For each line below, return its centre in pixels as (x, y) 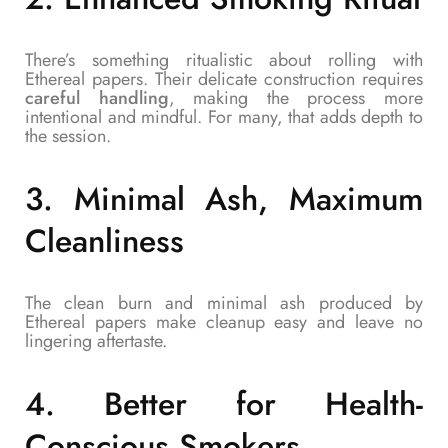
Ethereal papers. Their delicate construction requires (224, 79)
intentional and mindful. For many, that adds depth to (224, 117)
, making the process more (296, 98)
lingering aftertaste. (96, 341)
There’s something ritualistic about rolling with (224, 60)
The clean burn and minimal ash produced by (224, 303)
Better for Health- (263, 404)
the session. (68, 136)
